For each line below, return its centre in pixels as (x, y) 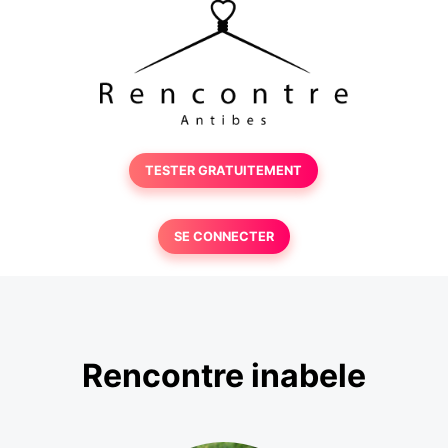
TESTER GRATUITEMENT (224, 170)
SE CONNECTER (223, 236)
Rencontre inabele (224, 376)
